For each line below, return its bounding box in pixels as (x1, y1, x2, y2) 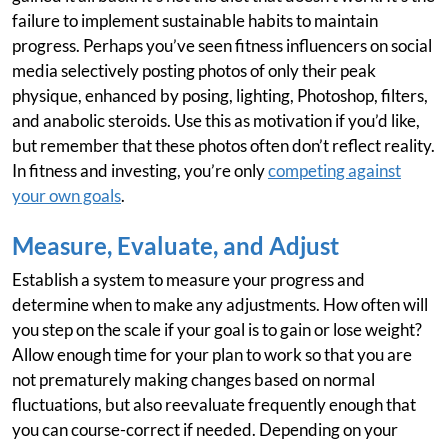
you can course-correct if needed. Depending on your (12, 419, 398, 441)
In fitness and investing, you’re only (12, 160, 268, 182)
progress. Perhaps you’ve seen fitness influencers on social (12, 35, 432, 57)
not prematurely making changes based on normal (12, 369, 375, 391)
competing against (268, 160, 401, 182)
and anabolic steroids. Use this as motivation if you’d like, (12, 110, 420, 132)
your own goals (12, 185, 121, 207)
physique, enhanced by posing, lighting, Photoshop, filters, (12, 85, 428, 107)
